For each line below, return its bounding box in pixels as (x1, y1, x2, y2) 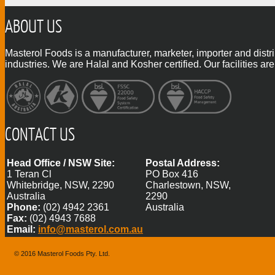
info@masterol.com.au (38, 223, 143, 234)
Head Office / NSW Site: (7, 157, 115, 168)
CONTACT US (5, 122, 75, 144)
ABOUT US (5, 14, 62, 36)
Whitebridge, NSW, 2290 (7, 179, 114, 190)
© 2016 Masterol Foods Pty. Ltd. (14, 249, 110, 257)
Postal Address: (145, 157, 220, 168)
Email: (7, 223, 36, 234)
